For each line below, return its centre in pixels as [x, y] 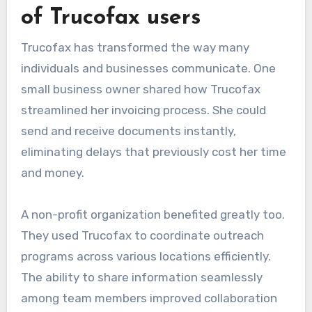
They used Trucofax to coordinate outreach [142, 236]
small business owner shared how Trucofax [140, 89]
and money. [52, 173]
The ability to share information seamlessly [141, 278]
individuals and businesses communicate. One [148, 69]
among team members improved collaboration [149, 298]
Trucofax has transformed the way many [135, 48]
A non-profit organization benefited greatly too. [153, 215]
